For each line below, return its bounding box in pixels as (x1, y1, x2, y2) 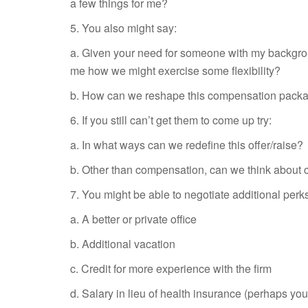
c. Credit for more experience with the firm (70, 261, 272, 276)
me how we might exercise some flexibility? (70, 63, 280, 78)
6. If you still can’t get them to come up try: (70, 112, 272, 128)
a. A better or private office (70, 211, 197, 227)
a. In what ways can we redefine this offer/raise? (70, 137, 303, 153)
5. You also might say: (70, 20, 177, 36)
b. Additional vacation (70, 236, 175, 252)
